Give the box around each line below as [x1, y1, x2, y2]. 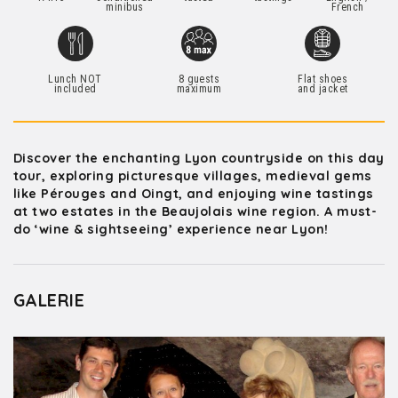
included [53, 83, 97, 95]
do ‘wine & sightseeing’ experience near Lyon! [13, 221, 329, 237]
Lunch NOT [48, 73, 102, 85]
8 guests [178, 73, 220, 85]
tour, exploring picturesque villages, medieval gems [13, 168, 372, 184]
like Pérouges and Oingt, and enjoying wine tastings [13, 186, 374, 202]
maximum [176, 83, 222, 95]
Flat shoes [298, 73, 348, 85]
